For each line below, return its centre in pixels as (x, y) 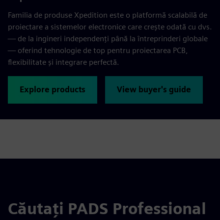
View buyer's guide (154, 89)
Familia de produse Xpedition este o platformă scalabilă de (108, 15)
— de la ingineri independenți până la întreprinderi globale (108, 38)
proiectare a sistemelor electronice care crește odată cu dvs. (110, 27)
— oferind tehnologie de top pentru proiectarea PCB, (98, 50)
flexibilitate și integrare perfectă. (64, 62)
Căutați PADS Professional (107, 208)
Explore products (53, 89)
